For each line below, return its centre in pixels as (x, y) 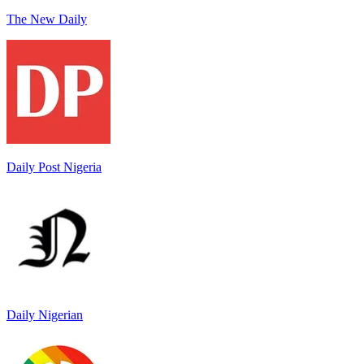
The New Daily (47, 19)
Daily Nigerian (45, 314)
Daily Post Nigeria (54, 167)
